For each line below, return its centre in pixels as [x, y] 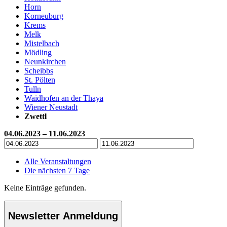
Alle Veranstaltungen [58, 161]
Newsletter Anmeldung [63, 216]
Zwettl [35, 116]
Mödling [38, 52]
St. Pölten [40, 80]
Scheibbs [39, 70]
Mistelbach [42, 43]
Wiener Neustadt [51, 107]
